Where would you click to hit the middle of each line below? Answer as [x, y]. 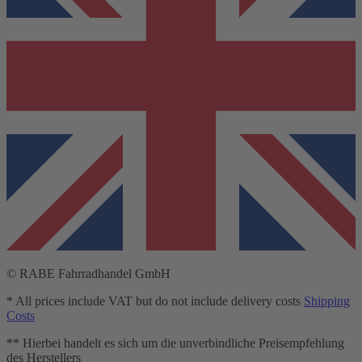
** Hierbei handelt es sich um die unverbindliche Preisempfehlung [175, 343]
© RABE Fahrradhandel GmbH [88, 274]
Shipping [327, 301]
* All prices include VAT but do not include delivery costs [155, 301]
